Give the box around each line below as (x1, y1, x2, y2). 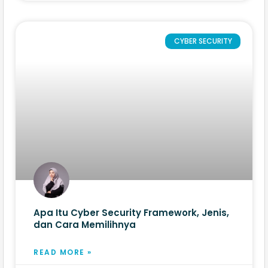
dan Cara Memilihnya (33, 218, 136, 231)
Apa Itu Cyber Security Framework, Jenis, (33, 206, 229, 219)
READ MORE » (33, 246, 92, 257)
